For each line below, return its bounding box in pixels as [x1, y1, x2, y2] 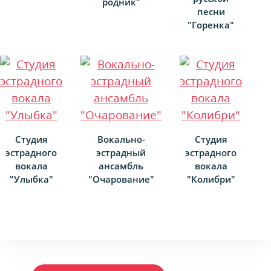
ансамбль [99, 160, 143, 172]
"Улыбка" [9, 173, 53, 186]
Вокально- [97, 133, 145, 146]
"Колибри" [186, 173, 235, 186]
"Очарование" [88, 173, 154, 186]
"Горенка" [188, 19, 234, 31]
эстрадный [96, 146, 146, 159]
